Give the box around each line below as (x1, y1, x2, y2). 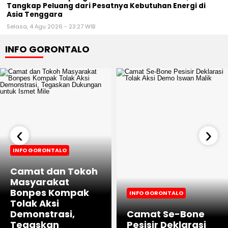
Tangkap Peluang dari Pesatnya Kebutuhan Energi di (7, 1, 206, 11)
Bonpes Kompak (10, 186, 89, 199)
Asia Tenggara (7, 10, 63, 20)
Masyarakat (10, 176, 69, 189)
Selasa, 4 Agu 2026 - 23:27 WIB (7, 22, 95, 31)
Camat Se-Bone (127, 208, 205, 221)
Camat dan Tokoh (10, 165, 98, 178)
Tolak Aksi (10, 197, 59, 210)
